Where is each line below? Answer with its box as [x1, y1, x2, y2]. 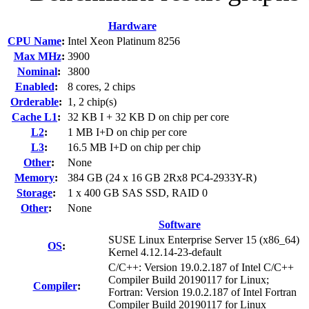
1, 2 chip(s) [68, 96, 117, 108]
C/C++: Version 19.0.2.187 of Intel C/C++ [108, 261, 294, 274]
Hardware [108, 20, 157, 32]
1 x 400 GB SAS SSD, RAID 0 [68, 187, 208, 199]
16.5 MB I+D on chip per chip [68, 141, 201, 154]
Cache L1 [12, 111, 57, 123]
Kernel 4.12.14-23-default [108, 246, 221, 259]
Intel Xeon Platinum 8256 [68, 35, 180, 48]
